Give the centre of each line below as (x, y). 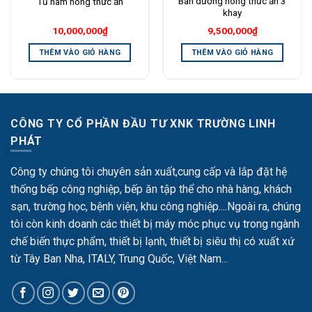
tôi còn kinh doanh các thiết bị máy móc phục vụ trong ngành (155, 224)
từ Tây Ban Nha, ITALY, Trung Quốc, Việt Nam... (119, 258)
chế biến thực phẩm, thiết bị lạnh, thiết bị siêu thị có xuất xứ (153, 241)
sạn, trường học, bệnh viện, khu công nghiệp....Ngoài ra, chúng (156, 206)
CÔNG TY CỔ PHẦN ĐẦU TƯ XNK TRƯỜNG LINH (143, 123)
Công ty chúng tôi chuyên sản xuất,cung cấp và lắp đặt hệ (149, 171)
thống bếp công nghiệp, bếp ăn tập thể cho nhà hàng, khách (151, 189)
